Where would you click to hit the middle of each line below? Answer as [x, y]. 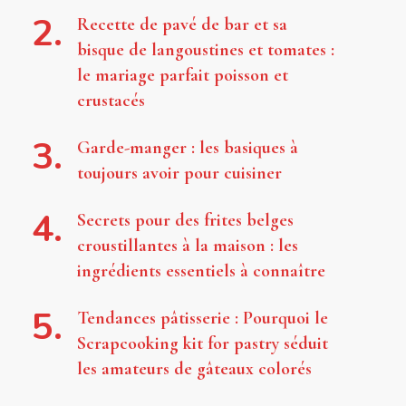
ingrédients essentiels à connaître [201, 271]
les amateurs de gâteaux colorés [194, 368]
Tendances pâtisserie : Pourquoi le [202, 318]
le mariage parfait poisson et [182, 75]
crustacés [111, 100]
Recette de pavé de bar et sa [182, 24]
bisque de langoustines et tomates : [205, 49]
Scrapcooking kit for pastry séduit [202, 343]
